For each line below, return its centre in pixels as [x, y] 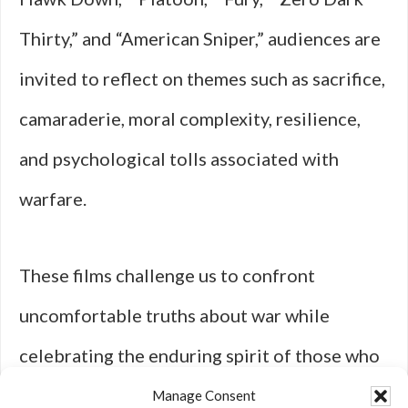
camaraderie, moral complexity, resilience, [190, 118]
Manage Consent [204, 395]
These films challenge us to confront [167, 275]
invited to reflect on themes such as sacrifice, [202, 78]
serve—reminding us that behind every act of [201, 395]
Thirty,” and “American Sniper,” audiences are [200, 38]
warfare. [53, 199]
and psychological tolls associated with [179, 158]
